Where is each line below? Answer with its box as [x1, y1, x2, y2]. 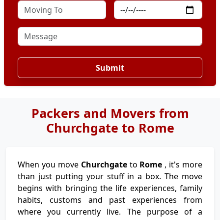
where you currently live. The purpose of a [18, 206, 202, 217]
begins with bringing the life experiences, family [18, 183, 202, 193]
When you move [18, 159, 81, 170]
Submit [96, 62, 124, 73]
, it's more [165, 159, 202, 170]
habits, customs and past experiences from [18, 194, 202, 205]
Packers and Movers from [31, 105, 189, 121]
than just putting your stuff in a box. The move [18, 171, 202, 182]
